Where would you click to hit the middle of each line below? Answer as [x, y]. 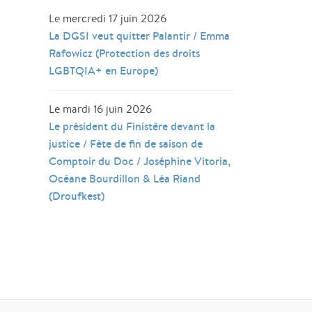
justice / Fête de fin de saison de [126, 143]
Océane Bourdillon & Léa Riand [125, 178]
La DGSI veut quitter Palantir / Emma [140, 36]
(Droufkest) [77, 196]
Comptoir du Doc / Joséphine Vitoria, [140, 161]
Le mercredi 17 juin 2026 [108, 18]
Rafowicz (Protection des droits [125, 53]
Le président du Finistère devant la [132, 126]
